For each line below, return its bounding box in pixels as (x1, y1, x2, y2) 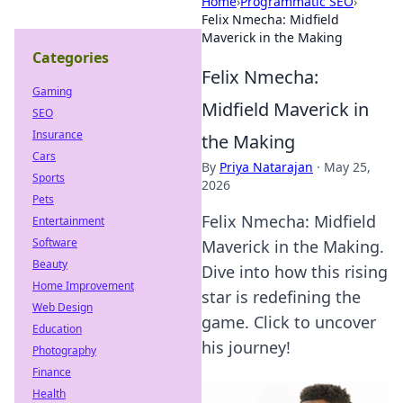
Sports (32, 170, 65, 185)
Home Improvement (32, 278, 134, 293)
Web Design (32, 300, 93, 315)
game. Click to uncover (201, 311, 376, 333)
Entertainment (32, 213, 104, 228)
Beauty (32, 256, 67, 272)
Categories (32, 48, 109, 67)
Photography (32, 343, 96, 358)
